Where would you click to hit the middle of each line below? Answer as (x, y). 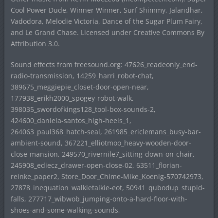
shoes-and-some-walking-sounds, (65, 210)
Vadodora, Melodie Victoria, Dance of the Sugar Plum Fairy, (106, 21)
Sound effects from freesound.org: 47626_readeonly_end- (104, 65)
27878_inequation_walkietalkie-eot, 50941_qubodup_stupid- (108, 188)
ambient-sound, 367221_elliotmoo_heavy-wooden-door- (101, 143)
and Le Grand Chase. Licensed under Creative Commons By (107, 33)
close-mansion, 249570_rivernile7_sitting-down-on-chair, (102, 154)
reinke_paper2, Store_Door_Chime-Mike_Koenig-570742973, (107, 177)
